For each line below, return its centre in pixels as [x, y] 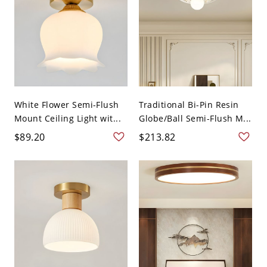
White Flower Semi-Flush [66, 105]
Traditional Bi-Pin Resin [189, 105]
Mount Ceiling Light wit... [68, 119]
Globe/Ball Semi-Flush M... [195, 119]
